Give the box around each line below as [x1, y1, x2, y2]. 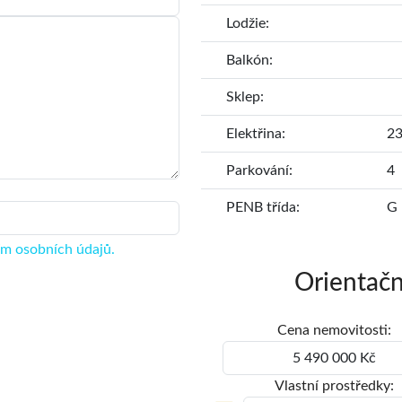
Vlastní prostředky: [275, 379, 394, 394]
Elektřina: [226, 127, 285, 142]
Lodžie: [226, 16, 269, 31]
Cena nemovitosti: [277, 323, 391, 338]
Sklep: [226, 90, 264, 105]
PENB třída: [226, 200, 300, 215]
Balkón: [226, 53, 273, 68]
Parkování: [226, 163, 293, 179]
